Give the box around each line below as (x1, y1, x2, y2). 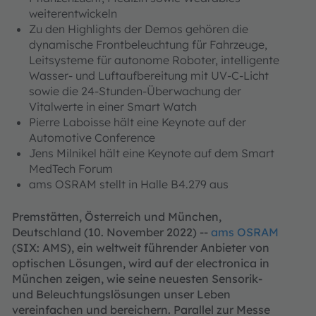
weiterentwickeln (29, 6, 117, 20)
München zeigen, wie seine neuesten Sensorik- (12, 272, 262, 286)
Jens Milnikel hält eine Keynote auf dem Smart (29, 146, 274, 160)
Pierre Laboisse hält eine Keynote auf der (29, 115, 246, 129)
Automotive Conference (29, 130, 155, 145)
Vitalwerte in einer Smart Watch (29, 99, 197, 114)
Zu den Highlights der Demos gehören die (29, 22, 248, 36)
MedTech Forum (29, 162, 113, 176)
